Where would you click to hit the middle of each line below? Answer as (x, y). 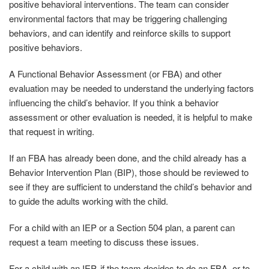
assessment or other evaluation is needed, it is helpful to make (131, 117)
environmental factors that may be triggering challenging (118, 19)
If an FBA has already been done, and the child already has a (128, 158)
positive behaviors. (49, 47)
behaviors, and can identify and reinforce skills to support (120, 33)
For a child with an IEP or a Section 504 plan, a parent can (122, 228)
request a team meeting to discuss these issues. (104, 242)
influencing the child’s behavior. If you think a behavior (114, 103)
